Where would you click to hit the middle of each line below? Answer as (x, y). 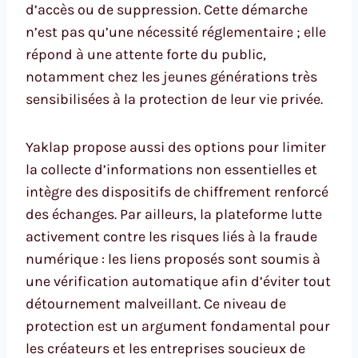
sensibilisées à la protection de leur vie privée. (174, 99)
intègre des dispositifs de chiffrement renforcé (177, 192)
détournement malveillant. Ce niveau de (156, 304)
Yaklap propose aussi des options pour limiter (176, 147)
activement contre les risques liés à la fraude (171, 237)
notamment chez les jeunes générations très (171, 77)
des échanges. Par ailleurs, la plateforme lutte (174, 215)
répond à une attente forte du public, (146, 55)
